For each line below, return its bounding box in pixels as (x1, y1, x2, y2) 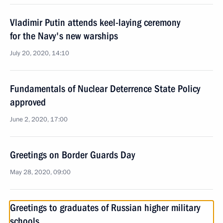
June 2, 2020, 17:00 (10, 115, 68, 124)
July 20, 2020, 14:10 (10, 49, 69, 58)
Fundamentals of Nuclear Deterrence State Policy (10, 83, 200, 95)
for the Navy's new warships (10, 30, 118, 42)
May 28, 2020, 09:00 (10, 168, 71, 177)
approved (10, 96, 46, 108)
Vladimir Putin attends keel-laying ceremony (10, 16, 180, 28)
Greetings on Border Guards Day (10, 149, 135, 161)
